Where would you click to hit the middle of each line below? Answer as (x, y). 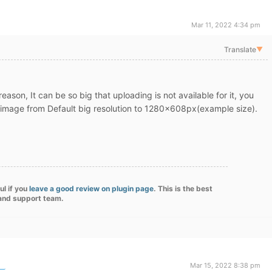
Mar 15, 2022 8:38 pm (226, 265)
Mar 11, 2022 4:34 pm (226, 25)
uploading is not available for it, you (183, 95)
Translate (240, 49)
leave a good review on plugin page (91, 189)
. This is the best (183, 189)
